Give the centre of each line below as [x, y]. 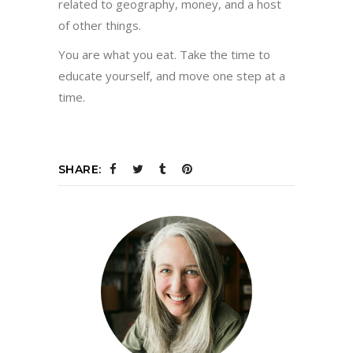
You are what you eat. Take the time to [164, 54]
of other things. [100, 25]
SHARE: [80, 169]
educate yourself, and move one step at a [172, 75]
